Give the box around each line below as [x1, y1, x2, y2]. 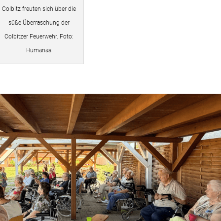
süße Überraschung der [8, 19, 70, 26]
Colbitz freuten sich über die [1, 5, 76, 12]
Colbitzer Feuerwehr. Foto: [4, 33, 74, 40]
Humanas [26, 46, 52, 54]
